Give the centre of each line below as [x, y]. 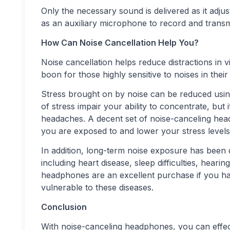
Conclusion [64, 207]
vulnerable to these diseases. [97, 187]
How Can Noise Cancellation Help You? [120, 43]
